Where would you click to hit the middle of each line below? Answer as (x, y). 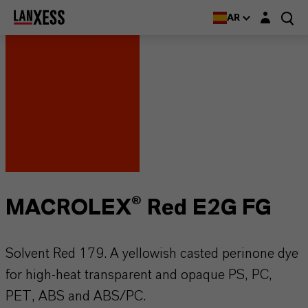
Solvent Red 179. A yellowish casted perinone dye (152, 254)
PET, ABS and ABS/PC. (76, 296)
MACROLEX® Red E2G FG (138, 208)
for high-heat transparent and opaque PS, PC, (139, 275)
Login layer (279, 13)
